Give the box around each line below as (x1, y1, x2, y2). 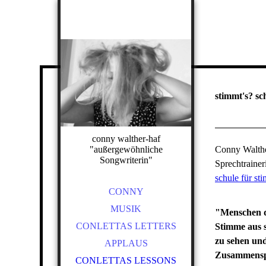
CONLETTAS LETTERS (75, 221, 176, 231)
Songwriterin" (99, 155, 153, 165)
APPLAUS (104, 238, 148, 248)
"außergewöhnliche (89, 144, 163, 154)
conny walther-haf (91, 134, 160, 144)
